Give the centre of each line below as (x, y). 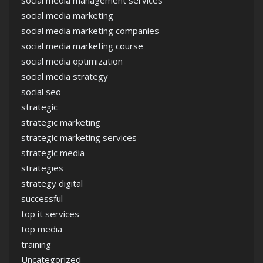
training (36, 245)
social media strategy (65, 77)
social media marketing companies (90, 31)
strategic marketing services (79, 138)
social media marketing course (82, 46)
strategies (42, 168)
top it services (50, 214)
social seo (41, 92)
